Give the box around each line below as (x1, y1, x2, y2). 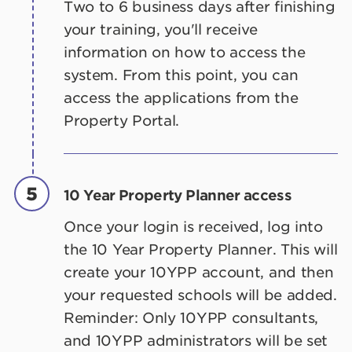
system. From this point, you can (64, 66, 299, 83)
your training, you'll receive (64, 20, 258, 38)
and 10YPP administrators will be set (64, 332, 328, 349)
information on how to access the (64, 43, 306, 60)
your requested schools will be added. (64, 286, 337, 303)
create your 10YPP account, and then (64, 263, 334, 280)
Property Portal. (64, 112, 180, 129)
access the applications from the (64, 89, 299, 106)
